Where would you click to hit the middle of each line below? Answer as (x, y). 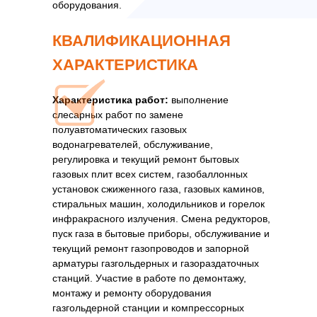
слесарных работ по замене (118, 115)
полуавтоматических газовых (120, 129)
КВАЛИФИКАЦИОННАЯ (142, 41)
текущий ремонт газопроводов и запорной (151, 248)
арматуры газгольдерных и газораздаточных (156, 263)
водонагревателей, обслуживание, (133, 144)
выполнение (198, 100)
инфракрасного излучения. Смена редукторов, (161, 219)
